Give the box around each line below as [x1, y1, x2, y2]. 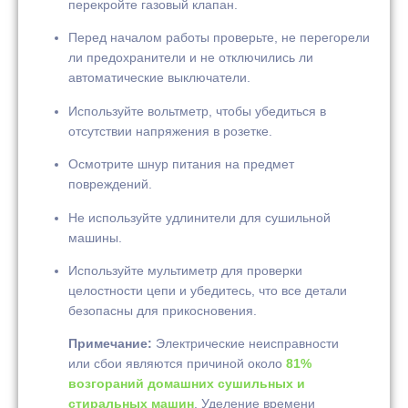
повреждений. [68, 177, 152, 192]
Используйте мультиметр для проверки [68, 263, 302, 279]
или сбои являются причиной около [68, 356, 286, 372]
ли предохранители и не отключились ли [68, 50, 313, 66]
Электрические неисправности [152, 336, 339, 352]
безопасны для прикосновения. [68, 303, 257, 319]
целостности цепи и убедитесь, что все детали [68, 283, 347, 299]
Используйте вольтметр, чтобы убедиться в [68, 103, 326, 118]
